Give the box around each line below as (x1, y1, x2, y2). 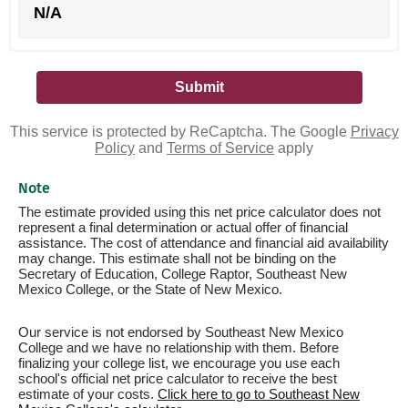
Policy (95, 140, 135, 156)
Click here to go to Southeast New (158, 386, 360, 402)
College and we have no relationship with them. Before (18, 340, 339, 355)
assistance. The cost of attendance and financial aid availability (18, 235, 389, 250)
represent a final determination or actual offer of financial (18, 219, 348, 235)
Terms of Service (167, 140, 274, 156)
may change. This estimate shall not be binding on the (18, 250, 336, 266)
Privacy (350, 124, 399, 139)
